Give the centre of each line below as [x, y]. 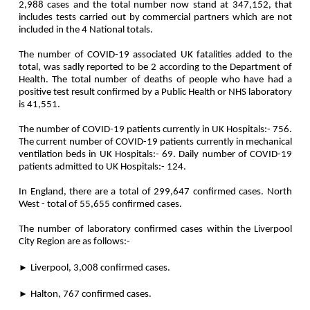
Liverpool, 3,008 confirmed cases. [100, 268]
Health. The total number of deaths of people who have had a [155, 80]
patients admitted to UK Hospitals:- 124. [102, 167]
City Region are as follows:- [74, 242]
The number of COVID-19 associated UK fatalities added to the [155, 55]
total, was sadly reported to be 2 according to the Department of [155, 68]
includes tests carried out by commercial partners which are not [155, 18]
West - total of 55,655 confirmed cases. [100, 205]
